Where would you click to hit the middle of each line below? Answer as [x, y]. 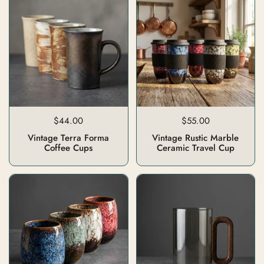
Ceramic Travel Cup [195, 148]
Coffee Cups [69, 148]
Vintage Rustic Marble [196, 138]
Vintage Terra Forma [69, 138]
